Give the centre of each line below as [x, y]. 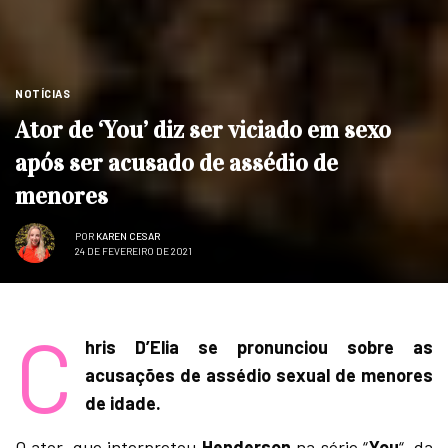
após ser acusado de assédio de [176, 163]
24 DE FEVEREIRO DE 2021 [133, 250]
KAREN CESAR [128, 235]
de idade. [122, 403]
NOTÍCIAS [43, 94]
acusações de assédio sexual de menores [258, 375]
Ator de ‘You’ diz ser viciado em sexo [203, 130]
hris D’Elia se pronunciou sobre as [258, 347]
